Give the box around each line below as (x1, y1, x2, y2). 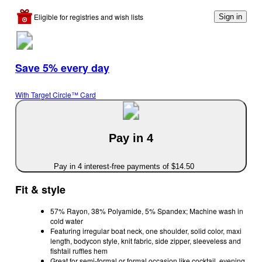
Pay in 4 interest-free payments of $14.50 (54, 161, 194, 171)
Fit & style (15, 181, 65, 197)
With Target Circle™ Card (15, 89, 96, 100)
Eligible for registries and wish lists (34, 12, 143, 22)
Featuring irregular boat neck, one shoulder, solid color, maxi (50, 225, 242, 236)
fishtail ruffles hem (50, 245, 108, 256)
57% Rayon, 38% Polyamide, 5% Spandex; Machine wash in (50, 205, 243, 216)
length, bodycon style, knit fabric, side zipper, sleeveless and (50, 235, 241, 246)
